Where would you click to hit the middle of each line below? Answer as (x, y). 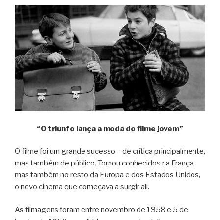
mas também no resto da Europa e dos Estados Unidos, (108, 175)
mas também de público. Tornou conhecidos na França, (105, 163)
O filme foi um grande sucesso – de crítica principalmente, (110, 151)
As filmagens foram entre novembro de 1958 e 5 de (101, 209)
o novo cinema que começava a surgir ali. (82, 187)
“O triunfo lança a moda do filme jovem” (110, 128)
